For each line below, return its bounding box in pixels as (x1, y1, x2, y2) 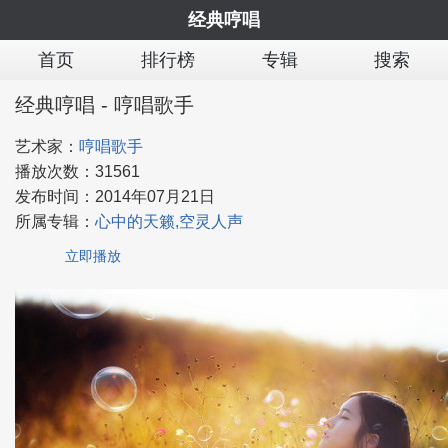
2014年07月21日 (95, 188, 215, 205)
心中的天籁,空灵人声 (95, 213, 243, 230)
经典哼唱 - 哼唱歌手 (15, 94, 194, 116)
